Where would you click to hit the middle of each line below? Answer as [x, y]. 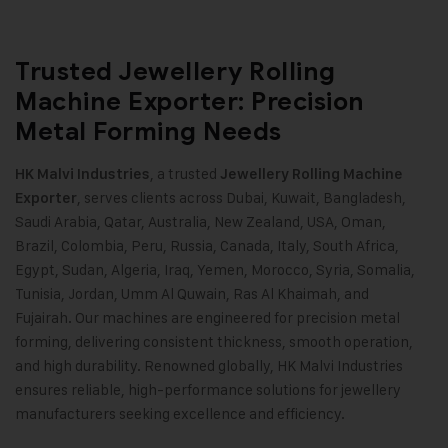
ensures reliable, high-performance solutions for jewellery [208, 390]
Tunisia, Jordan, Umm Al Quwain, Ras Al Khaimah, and [192, 294]
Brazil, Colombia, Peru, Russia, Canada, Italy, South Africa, [207, 246]
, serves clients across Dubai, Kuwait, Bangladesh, [241, 198]
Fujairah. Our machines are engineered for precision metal [207, 318]
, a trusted [185, 174]
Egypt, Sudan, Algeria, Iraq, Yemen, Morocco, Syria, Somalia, [215, 270]
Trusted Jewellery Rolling [175, 72]
